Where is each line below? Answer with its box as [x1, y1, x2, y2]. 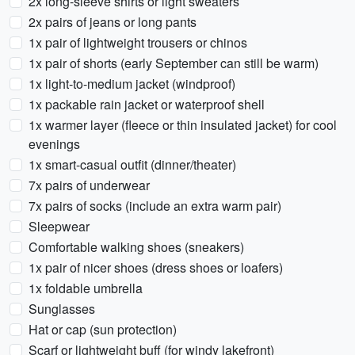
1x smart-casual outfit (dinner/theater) [29, 155, 236, 174]
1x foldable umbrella [29, 279, 143, 297]
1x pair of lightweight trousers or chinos [29, 33, 247, 52]
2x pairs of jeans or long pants [29, 13, 197, 31]
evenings [29, 135, 80, 153]
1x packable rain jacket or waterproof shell [29, 95, 265, 113]
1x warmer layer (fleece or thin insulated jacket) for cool [29, 116, 337, 134]
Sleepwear [29, 217, 90, 235]
